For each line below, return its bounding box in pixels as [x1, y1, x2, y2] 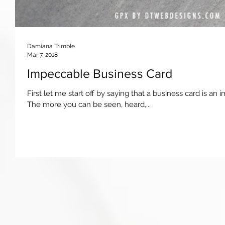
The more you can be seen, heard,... [27, 100, 151, 109]
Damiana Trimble [27, 43, 75, 50]
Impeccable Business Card [27, 66, 172, 80]
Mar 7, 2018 [27, 51, 58, 58]
